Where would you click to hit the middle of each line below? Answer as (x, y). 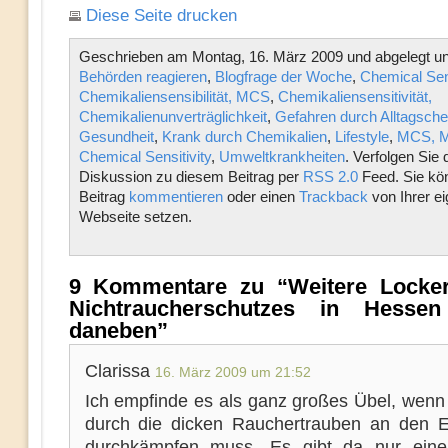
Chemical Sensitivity (144, 156)
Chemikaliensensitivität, (354, 96)
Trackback (333, 196)
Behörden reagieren (142, 76)
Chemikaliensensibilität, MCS (174, 96)
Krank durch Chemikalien (244, 136)
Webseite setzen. (135, 216)
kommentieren (175, 196)
